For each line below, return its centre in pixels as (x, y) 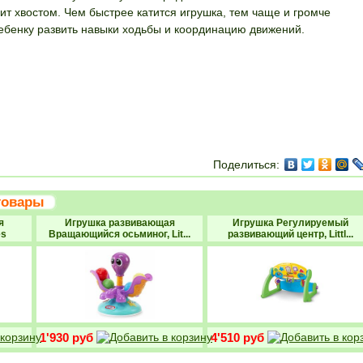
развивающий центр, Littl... (290, 234)
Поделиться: (246, 164)
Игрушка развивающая (120, 223)
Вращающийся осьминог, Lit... (120, 234)
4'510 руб (237, 337)
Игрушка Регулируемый (290, 223)
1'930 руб (66, 337)
